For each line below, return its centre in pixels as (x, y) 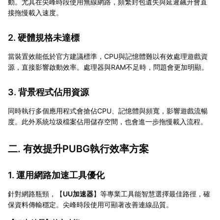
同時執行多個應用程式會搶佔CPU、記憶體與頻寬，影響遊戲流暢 (108, 110)
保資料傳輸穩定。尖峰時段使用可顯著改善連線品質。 (90, 204)
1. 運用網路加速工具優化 (56, 175)
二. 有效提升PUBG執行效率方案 (78, 149)
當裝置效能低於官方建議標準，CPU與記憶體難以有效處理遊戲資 (108, 56)
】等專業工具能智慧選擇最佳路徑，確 (152, 193)
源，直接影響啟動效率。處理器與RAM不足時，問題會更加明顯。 (108, 67)
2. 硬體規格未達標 (44, 37)
